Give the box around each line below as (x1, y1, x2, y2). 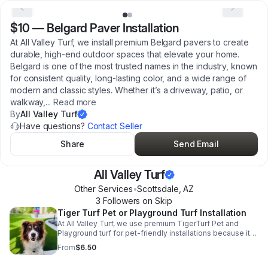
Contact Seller (87, 121, 142, 131)
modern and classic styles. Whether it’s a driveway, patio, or (10, 85, 243, 95)
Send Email (173, 139, 220, 149)
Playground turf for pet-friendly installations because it (57, 229, 250, 237)
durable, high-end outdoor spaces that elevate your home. (10, 49, 240, 59)
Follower (100, 196, 136, 206)
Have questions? (20, 121, 87, 131)
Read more (53, 97, 97, 107)
